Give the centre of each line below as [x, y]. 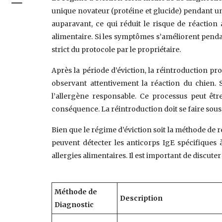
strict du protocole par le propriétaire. [116, 50]
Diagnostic [74, 205]
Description [141, 198]
